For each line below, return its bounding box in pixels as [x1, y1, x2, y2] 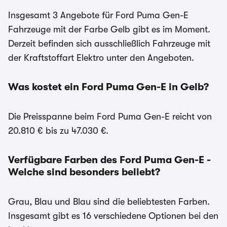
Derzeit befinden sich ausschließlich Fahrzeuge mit [8, 39, 210, 49]
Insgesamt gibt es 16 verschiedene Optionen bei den [8, 211, 218, 221]
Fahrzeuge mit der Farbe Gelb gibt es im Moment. [8, 24, 210, 34]
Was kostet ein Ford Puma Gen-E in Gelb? [8, 81, 209, 93]
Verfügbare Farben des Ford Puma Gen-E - [8, 154, 211, 166]
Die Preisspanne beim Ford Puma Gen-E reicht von [8, 111, 212, 122]
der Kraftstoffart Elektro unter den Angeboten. [8, 53, 194, 63]
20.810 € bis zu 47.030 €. [8, 126, 108, 136]
